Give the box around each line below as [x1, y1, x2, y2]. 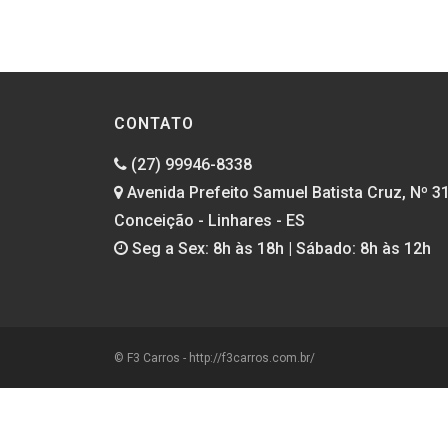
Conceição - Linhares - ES [114, 211, 305, 230]
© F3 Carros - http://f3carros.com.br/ [114, 351, 315, 365]
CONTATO [114, 114, 194, 133]
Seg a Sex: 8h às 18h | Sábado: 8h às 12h [128, 239, 431, 258]
